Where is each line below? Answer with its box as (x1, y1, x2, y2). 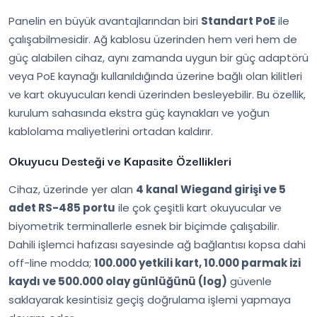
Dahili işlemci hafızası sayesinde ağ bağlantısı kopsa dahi (8, 236, 306, 252)
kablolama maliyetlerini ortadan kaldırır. (8, 123, 213, 139)
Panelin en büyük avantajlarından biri (8, 13, 201, 28)
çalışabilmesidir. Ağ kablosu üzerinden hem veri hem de (8, 31, 297, 47)
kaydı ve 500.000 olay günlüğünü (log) (8, 273, 227, 289)
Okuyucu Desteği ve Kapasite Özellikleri (8, 150, 231, 170)
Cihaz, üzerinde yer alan (8, 181, 136, 197)
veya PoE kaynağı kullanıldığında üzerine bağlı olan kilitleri (8, 68, 302, 83)
